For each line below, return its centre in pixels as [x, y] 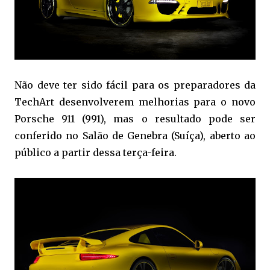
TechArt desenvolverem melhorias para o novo [135, 102]
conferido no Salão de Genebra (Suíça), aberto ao [135, 136]
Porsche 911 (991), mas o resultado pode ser [135, 119]
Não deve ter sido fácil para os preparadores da [135, 85]
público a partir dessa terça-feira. [96, 153]
